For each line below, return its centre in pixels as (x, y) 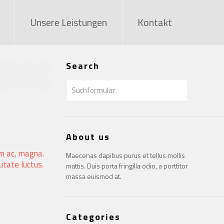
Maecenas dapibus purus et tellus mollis (125, 155)
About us (88, 137)
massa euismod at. (93, 176)
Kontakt (155, 22)
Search (82, 66)
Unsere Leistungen (68, 22)
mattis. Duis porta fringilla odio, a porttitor (127, 166)
